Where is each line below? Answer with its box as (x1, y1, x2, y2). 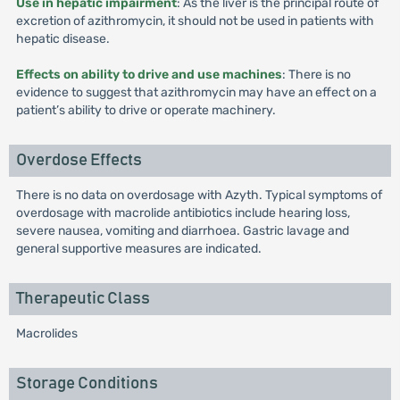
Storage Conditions (15, 375, 158, 392)
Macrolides (15, 326, 78, 341)
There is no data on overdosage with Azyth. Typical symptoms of (15, 187, 382, 203)
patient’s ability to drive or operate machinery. (15, 103, 276, 118)
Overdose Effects (15, 152, 142, 169)
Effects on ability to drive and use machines (15, 67, 282, 82)
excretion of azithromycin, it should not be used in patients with (15, 13, 374, 29)
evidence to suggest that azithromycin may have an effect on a (15, 85, 377, 100)
